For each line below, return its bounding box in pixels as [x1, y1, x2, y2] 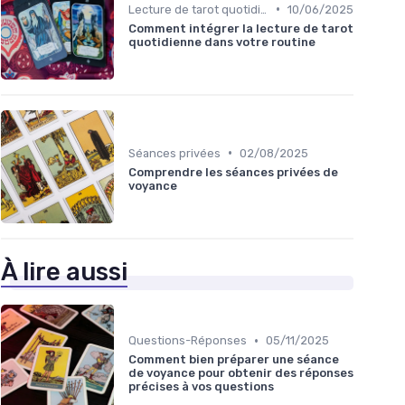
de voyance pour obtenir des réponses [128, 366, 353, 381]
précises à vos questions [128, 380, 274, 394]
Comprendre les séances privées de [128, 165, 338, 179]
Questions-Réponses [128, 334, 247, 348]
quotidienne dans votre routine [128, 34, 316, 49]
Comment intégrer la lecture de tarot [128, 21, 353, 35]
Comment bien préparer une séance [128, 353, 339, 367]
